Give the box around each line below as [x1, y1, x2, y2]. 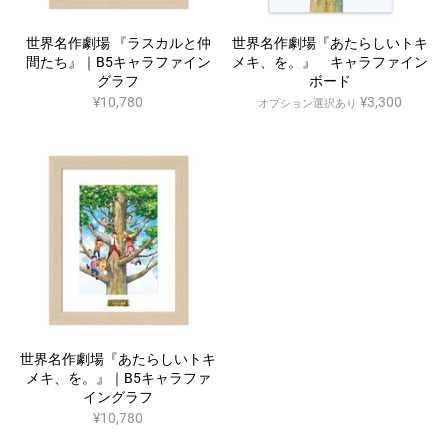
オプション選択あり [257, 96, 357, 110]
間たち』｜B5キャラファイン [25, 54, 211, 71]
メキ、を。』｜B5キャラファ [25, 370, 211, 387]
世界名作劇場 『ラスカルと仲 [25, 35, 211, 52]
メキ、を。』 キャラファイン [231, 54, 428, 71]
